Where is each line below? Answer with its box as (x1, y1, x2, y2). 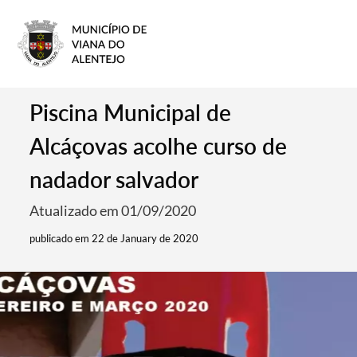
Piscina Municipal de (29, 99, 232, 126)
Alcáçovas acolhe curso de (29, 132, 288, 159)
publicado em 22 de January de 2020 (29, 232, 199, 245)
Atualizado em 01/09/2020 (29, 202, 197, 219)
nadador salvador (29, 166, 199, 193)
